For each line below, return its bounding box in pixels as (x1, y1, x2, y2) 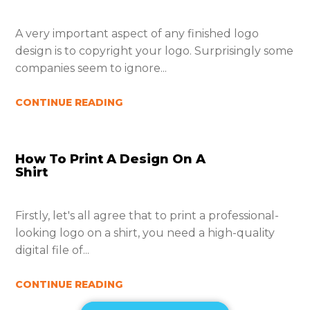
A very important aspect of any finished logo (15, 27, 259, 40)
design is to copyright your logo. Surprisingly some (15, 44, 294, 57)
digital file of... (15, 244, 90, 257)
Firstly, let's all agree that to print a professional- (15, 209, 280, 222)
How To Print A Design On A (15, 152, 206, 167)
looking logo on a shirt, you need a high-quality (15, 226, 275, 239)
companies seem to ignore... (15, 62, 167, 75)
